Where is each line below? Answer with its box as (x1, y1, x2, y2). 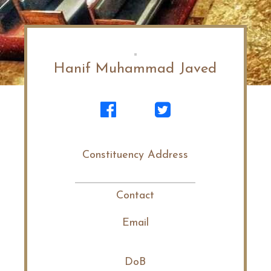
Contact (116, 190, 155, 201)
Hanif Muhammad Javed (54, 62, 217, 76)
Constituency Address (82, 149, 189, 161)
